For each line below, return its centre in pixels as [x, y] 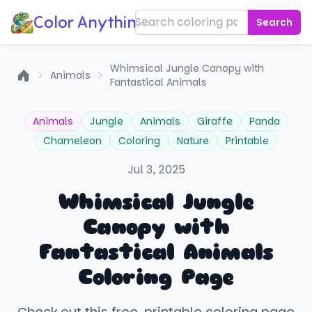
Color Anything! [92, 22]
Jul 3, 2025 [156, 170]
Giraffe [214, 121]
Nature [193, 141]
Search [274, 22]
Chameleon [72, 141]
